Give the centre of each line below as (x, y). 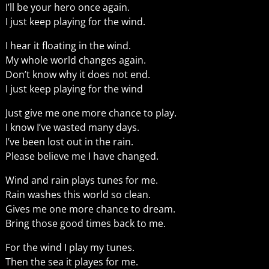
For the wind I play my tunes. (70, 247)
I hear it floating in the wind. (68, 45)
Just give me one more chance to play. (91, 113)
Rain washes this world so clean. (78, 194)
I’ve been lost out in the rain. (69, 141)
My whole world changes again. (75, 60)
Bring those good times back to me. (85, 223)
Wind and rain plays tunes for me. (81, 180)
